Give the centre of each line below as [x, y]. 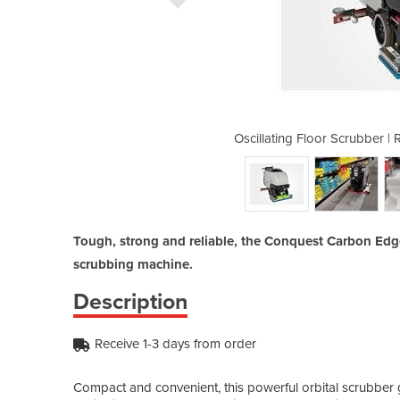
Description [130, 301]
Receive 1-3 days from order [175, 343]
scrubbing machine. [133, 264]
